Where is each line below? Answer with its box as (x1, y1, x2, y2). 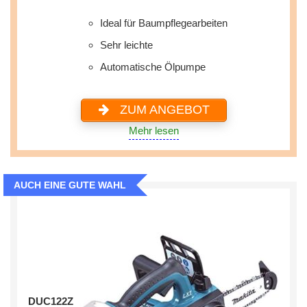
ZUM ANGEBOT (116, 103, 210, 116)
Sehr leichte (100, 38, 153, 51)
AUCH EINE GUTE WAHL (14, 179, 126, 191)
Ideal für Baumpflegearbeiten (100, 16, 228, 29)
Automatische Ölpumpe (100, 60, 206, 73)
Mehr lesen (128, 124, 179, 136)
